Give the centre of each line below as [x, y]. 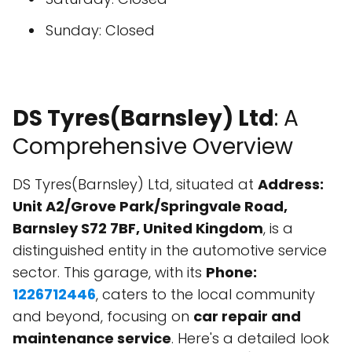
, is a [278, 228]
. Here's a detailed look [250, 338]
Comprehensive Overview [153, 147]
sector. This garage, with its [109, 272]
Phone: [231, 272]
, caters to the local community [205, 294]
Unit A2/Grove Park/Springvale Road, [150, 206]
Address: [291, 184]
